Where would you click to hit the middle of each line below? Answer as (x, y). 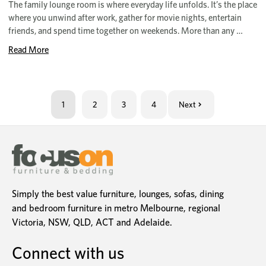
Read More (28, 50)
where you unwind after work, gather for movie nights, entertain (125, 18)
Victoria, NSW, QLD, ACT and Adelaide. (92, 223)
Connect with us (68, 253)
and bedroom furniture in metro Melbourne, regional (116, 208)
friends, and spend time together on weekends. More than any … (126, 31)
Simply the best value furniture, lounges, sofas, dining (118, 194)
